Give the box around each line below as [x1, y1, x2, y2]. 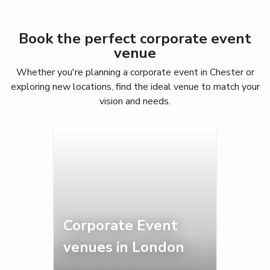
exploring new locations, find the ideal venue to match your [10, 80, 260, 93]
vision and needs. [99, 94, 171, 108]
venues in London [63, 237, 184, 257]
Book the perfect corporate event [19, 28, 251, 48]
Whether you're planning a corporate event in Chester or [16, 65, 254, 79]
